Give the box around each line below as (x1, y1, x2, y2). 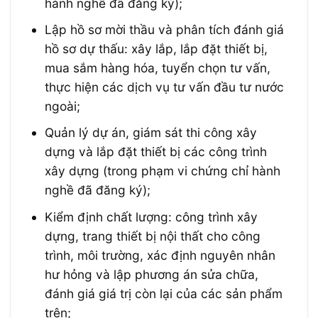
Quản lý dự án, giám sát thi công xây (45, 125, 258, 141)
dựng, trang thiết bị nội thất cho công (45, 228, 261, 243)
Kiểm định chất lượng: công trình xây (45, 209, 258, 224)
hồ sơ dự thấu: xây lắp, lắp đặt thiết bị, (45, 41, 268, 57)
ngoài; (45, 99, 81, 114)
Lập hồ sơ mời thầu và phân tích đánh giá (45, 22, 285, 38)
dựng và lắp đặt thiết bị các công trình (45, 144, 268, 160)
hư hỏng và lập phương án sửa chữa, (45, 266, 259, 282)
